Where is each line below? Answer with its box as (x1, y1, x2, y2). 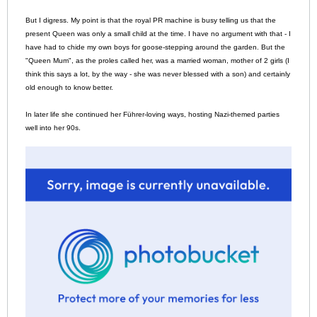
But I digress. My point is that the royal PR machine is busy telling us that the (25, 16, 276, 25)
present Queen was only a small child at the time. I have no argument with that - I (25, 30, 291, 38)
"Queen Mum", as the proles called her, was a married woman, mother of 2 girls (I (25, 57, 289, 65)
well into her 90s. (25, 124, 81, 132)
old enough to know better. (25, 83, 113, 92)
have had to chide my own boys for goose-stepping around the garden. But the (25, 43, 285, 52)
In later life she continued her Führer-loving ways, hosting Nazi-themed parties (25, 110, 279, 119)
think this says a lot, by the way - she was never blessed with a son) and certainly (25, 70, 290, 79)
